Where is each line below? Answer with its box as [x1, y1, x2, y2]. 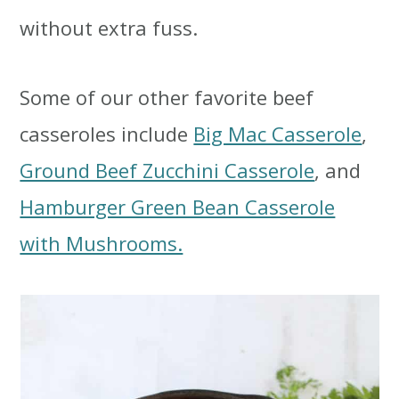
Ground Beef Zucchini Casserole [20, 157, 315, 184]
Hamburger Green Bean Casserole [20, 193, 336, 221]
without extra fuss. [20, 14, 199, 42]
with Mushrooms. [20, 230, 183, 257]
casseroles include [20, 120, 194, 148]
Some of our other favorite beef [20, 84, 314, 111]
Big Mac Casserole [193, 120, 362, 148]
